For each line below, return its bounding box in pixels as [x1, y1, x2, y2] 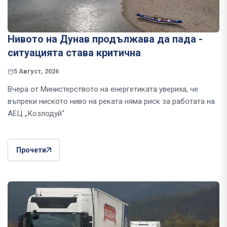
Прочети [16, 146, 46, 155]
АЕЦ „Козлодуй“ [8, 109, 64, 119]
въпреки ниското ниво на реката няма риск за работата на [8, 97, 215, 106]
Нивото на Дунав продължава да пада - [8, 33, 203, 46]
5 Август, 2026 [14, 67, 59, 75]
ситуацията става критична [8, 47, 141, 59]
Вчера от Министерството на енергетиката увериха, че [8, 85, 198, 94]
